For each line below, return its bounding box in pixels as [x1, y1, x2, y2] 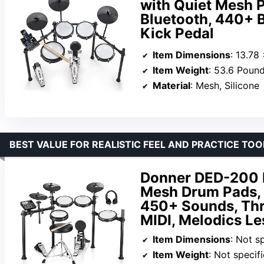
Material [153, 80, 190, 92]
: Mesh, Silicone [190, 80, 259, 92]
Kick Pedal [140, 24, 214, 42]
